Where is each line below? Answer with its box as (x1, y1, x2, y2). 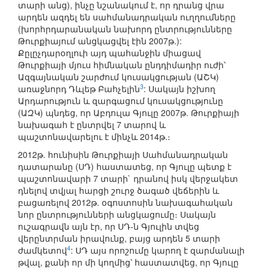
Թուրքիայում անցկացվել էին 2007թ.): (18, 35, 182, 47)
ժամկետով (18, 244, 67, 257)
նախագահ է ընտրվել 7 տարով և (18, 118, 166, 131)
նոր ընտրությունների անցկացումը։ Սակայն (18, 208, 216, 221)
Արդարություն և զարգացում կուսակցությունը (18, 95, 223, 107)
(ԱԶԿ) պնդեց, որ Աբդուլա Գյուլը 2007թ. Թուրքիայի (18, 106, 239, 119)
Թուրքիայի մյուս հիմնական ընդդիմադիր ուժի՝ (18, 59, 226, 71)
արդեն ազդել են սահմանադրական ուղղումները (18, 11, 236, 23)
